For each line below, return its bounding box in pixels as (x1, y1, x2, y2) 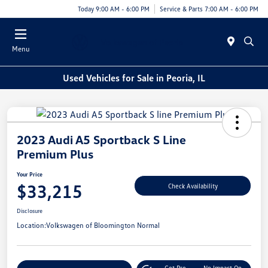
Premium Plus (17, 147, 93, 162)
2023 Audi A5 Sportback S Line (17, 132, 186, 147)
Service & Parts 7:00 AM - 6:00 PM (160, 4, 258, 13)
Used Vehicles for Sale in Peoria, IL (63, 71, 205, 84)
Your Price (17, 170, 42, 178)
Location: (17, 221, 46, 230)
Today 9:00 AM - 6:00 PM (78, 4, 150, 13)
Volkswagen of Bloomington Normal (46, 221, 160, 230)
